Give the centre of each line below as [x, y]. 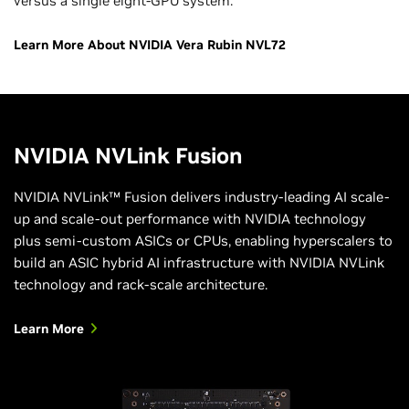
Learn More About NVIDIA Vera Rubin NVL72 [150, 44]
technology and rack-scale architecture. [141, 284]
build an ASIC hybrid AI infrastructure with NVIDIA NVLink [199, 262]
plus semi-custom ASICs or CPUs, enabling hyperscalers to [203, 240]
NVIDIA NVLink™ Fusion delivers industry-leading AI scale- [201, 196]
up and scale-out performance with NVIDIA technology [190, 218]
